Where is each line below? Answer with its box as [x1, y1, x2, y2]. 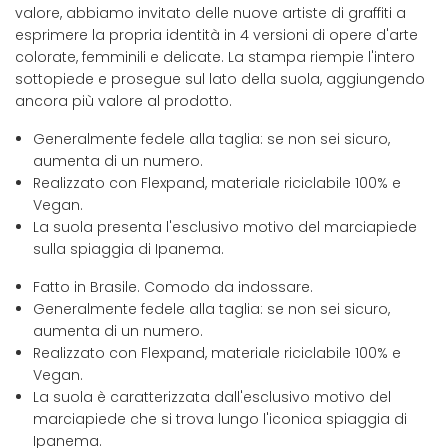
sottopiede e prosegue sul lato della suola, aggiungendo [15, 69, 425, 90]
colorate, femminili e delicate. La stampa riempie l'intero [15, 47, 415, 68]
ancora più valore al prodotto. [15, 91, 232, 112]
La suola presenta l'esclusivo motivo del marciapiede [33, 217, 417, 238]
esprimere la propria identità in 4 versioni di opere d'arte [15, 25, 418, 46]
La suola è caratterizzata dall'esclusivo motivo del [33, 387, 391, 408]
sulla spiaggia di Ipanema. [33, 239, 224, 260]
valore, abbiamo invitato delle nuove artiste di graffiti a [15, 3, 406, 24]
